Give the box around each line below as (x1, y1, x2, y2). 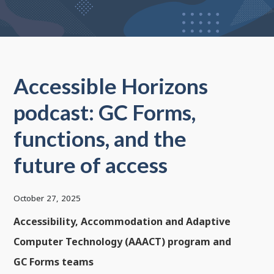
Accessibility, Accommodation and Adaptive (13, 214, 231, 228)
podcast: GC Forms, (13, 99, 196, 125)
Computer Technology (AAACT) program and (13, 234, 232, 248)
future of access (13, 152, 168, 178)
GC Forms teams (13, 254, 94, 268)
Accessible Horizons (13, 73, 209, 99)
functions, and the (13, 125, 187, 152)
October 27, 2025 (13, 192, 81, 204)
